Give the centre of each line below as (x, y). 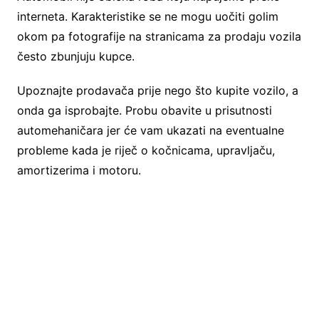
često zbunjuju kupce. (75, 57)
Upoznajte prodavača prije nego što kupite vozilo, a (157, 91)
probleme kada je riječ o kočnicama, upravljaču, (146, 151)
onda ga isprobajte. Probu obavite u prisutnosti (144, 111)
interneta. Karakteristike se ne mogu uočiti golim (147, 17)
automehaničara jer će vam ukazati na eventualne (150, 131)
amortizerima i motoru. (79, 171)
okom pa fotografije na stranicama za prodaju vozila (159, 37)
